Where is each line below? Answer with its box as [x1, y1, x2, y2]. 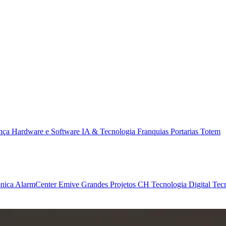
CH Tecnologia [138, 180, 189, 189]
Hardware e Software [12, 127, 82, 136]
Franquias [137, 127, 171, 136]
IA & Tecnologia [82, 127, 137, 136]
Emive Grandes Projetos [59, 180, 138, 189]
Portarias [171, 127, 200, 136]
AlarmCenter [15, 180, 59, 189]
